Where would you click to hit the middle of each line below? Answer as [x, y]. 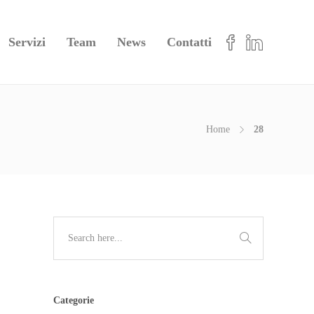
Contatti [190, 42]
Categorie [74, 300]
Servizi [27, 42]
